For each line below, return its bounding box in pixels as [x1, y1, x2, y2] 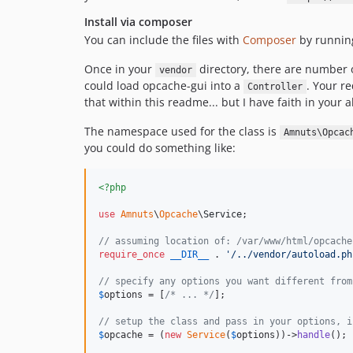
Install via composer [84, 14, 192, 29]
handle [297, 329, 330, 340]
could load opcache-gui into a [84, 78, 243, 93]
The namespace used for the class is [84, 124, 280, 139]
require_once [98, 249, 165, 260]
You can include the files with [84, 32, 243, 47]
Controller [247, 81, 303, 92]
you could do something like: [84, 140, 236, 155]
